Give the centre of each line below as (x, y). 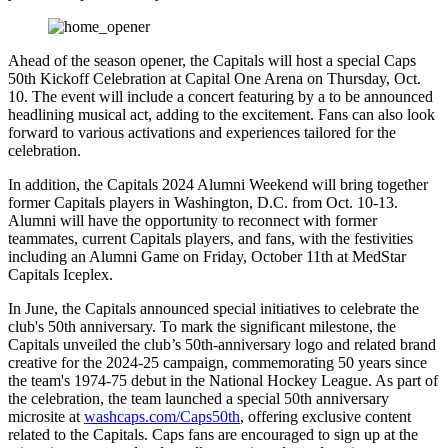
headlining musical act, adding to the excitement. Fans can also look (221, 114)
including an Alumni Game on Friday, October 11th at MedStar (207, 256)
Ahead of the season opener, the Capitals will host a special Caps (212, 60)
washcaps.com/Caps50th (162, 416)
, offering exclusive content (325, 416)
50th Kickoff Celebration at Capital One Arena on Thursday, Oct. (214, 78)
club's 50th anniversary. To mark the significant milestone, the (202, 326)
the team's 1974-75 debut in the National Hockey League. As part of (223, 380)
